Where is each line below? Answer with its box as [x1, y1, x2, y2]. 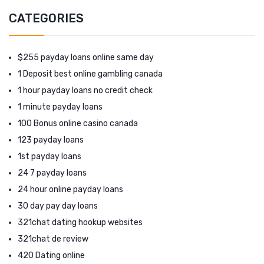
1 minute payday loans [18, 101, 103, 112]
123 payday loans [18, 134, 84, 145]
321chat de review [18, 233, 88, 244]
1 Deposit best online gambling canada [18, 68, 163, 79]
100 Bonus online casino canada [18, 118, 138, 128]
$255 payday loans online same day [18, 52, 154, 62]
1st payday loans [18, 151, 81, 161]
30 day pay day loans [18, 200, 98, 211]
